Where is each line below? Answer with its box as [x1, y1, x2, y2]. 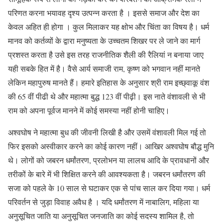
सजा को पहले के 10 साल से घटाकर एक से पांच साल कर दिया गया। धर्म [8, 183, 210, 194]
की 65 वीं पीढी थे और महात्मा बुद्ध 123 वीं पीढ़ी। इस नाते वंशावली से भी [8, 91, 206, 102]
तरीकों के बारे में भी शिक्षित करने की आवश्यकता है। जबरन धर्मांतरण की [8, 169, 206, 180]
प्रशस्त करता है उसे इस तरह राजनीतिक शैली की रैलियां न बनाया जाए [8, 49, 204, 60]
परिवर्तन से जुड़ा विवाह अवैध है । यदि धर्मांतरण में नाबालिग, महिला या [8, 197, 199, 208]
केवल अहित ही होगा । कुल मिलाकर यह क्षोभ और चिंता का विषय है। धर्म [8, 21, 209, 32]
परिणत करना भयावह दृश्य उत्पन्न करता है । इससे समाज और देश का [8, 7, 200, 18]
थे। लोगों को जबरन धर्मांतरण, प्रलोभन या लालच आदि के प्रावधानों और [8, 155, 209, 166]
